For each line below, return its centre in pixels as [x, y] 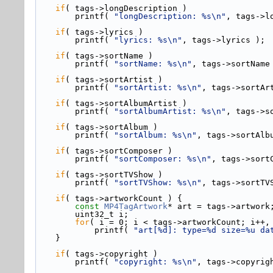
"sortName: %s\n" [153, 64]
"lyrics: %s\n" [148, 40]
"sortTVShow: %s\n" [158, 183]
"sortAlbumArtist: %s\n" [170, 111]
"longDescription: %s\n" [170, 16]
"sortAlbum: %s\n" [155, 135]
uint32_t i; [102, 214]
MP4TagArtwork [136, 206]
